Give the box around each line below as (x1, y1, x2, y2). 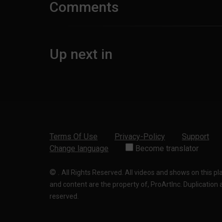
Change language (50, 144, 109, 153)
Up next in (50, 46, 112, 62)
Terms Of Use (50, 132, 98, 141)
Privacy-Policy (114, 132, 165, 141)
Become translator (133, 144, 199, 153)
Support (182, 132, 209, 141)
